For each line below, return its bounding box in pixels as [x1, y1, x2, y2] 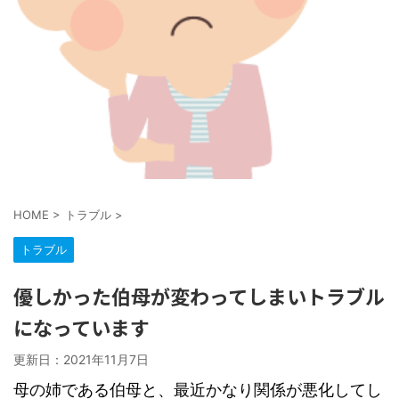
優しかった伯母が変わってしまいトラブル [13, 281, 385, 310]
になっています [13, 312, 150, 341]
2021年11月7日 [63, 351, 149, 367]
